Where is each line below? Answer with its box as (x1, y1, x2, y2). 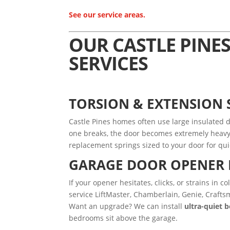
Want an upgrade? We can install (69, 201, 185, 211)
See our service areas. (69, 9, 146, 20)
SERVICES (69, 50, 148, 76)
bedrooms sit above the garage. (69, 213, 178, 223)
